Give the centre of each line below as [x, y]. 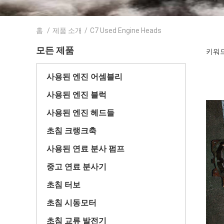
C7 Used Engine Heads [126, 30]
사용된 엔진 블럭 [76, 95]
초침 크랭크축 [71, 131]
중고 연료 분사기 [76, 167]
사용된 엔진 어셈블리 [84, 77]
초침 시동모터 [71, 203]
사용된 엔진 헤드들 [80, 113]
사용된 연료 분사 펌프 [85, 149]
